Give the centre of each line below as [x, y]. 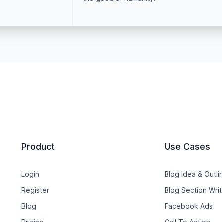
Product [38, 146]
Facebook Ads [189, 206]
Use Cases [188, 146]
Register [35, 190]
